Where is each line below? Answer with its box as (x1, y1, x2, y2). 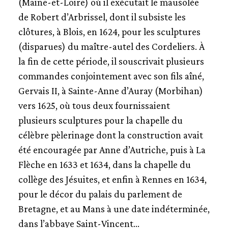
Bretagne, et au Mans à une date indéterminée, (18, 203, 210, 214)
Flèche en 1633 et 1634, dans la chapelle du (18, 159, 191, 170)
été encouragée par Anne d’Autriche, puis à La (18, 144, 206, 155)
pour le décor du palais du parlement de (18, 188, 182, 199)
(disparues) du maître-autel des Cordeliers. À (18, 41, 205, 52)
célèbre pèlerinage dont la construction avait (18, 129, 203, 140)
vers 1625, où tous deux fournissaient (18, 100, 170, 111)
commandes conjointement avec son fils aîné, (18, 70, 204, 81)
